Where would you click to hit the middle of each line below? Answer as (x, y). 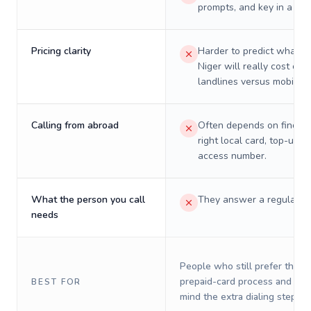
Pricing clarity (61, 51)
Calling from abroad (75, 125)
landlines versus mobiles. (253, 82)
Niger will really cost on (251, 66)
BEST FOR (57, 282)
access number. (232, 156)
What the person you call (88, 200)
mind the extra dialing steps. (242, 297)
